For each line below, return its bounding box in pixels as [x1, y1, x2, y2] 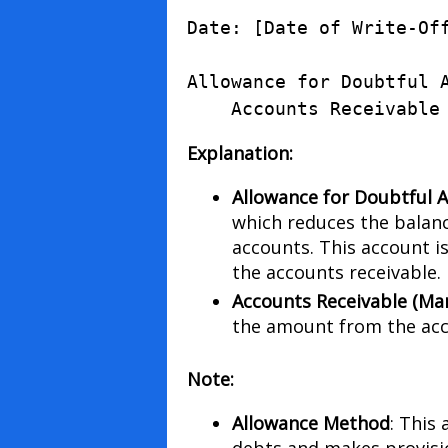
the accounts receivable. [231, 259, 441, 284]
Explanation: [186, 140, 293, 165]
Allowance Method [231, 411, 390, 436]
